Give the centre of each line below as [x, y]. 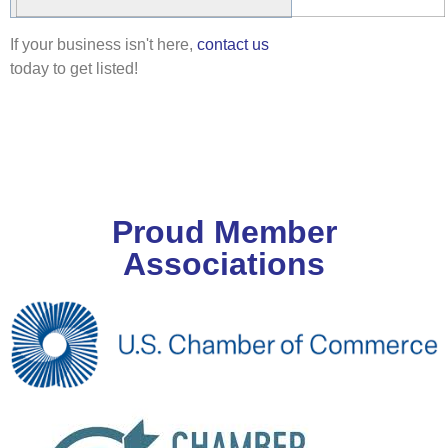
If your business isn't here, [103, 44]
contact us [233, 44]
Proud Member [224, 232]
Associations [224, 264]
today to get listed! [74, 68]
